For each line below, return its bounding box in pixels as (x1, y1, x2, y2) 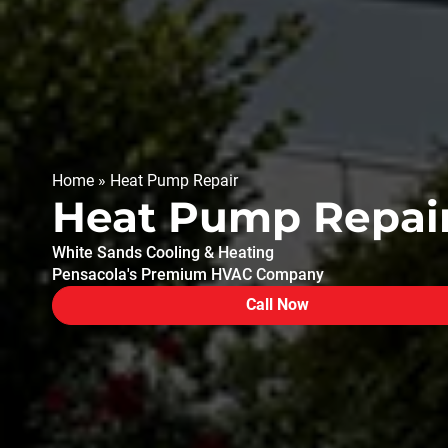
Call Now (245, 294, 309, 314)
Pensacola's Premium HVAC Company (52, 264, 324, 284)
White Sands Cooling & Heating (52, 242, 274, 262)
